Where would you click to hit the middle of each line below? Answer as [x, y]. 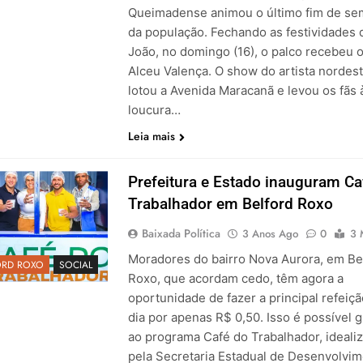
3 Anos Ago [270, 234]
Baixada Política [181, 234]
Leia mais [151, 137]
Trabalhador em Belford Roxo [230, 204]
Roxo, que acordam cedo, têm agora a [235, 279]
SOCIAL [75, 265]
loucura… [154, 110]
